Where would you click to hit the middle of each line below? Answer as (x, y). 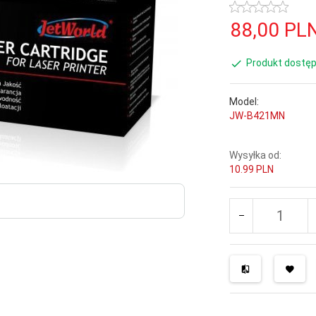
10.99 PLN (252, 169)
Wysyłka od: (256, 155)
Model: (244, 101)
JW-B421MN (257, 115)
